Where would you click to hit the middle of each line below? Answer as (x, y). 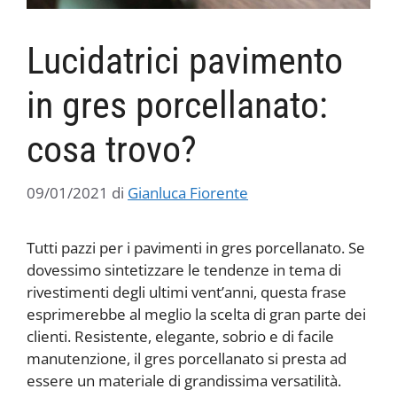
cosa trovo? (112, 150)
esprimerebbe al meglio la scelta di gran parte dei (196, 314)
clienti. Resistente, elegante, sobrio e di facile (180, 336)
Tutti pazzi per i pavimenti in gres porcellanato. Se (196, 247)
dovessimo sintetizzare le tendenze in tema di (184, 269)
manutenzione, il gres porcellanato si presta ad (187, 358)
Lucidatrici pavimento (185, 61)
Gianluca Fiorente (188, 192)
